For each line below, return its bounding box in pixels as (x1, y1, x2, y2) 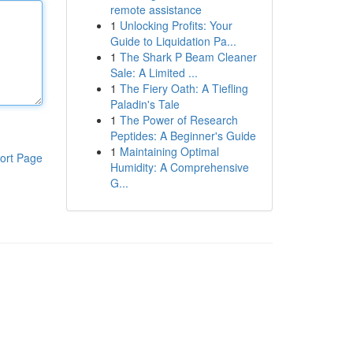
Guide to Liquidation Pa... (110, 33, 236, 49)
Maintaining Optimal (119, 143, 219, 159)
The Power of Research (119, 112, 238, 128)
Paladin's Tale (110, 96, 180, 112)
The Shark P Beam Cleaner (119, 49, 257, 65)
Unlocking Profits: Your (119, 17, 232, 33)
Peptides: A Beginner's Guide (110, 128, 256, 143)
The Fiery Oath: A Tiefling (119, 80, 248, 96)
